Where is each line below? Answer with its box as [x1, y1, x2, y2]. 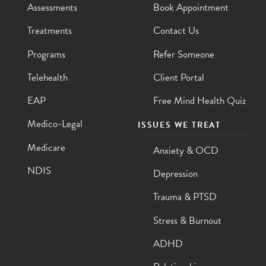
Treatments [27, 23, 72, 39]
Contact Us [153, 23, 199, 39]
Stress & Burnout [153, 213, 222, 228]
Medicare [27, 140, 66, 155]
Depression [153, 166, 198, 182]
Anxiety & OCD [153, 142, 219, 158]
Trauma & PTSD [153, 189, 217, 205]
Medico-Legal [27, 116, 83, 132]
